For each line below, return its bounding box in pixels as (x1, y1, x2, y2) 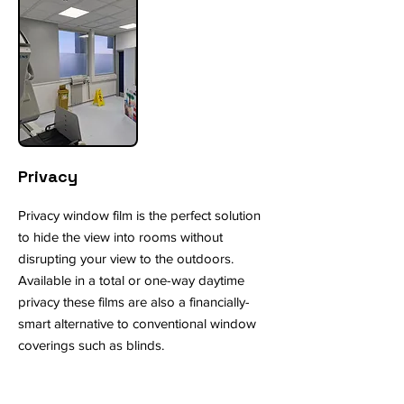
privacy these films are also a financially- (18, 294, 250, 309)
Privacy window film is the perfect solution (18, 207, 261, 223)
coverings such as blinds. (18, 337, 164, 353)
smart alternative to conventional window (18, 316, 256, 331)
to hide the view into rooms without (18, 229, 223, 244)
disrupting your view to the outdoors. (18, 251, 234, 266)
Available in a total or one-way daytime (18, 272, 244, 288)
